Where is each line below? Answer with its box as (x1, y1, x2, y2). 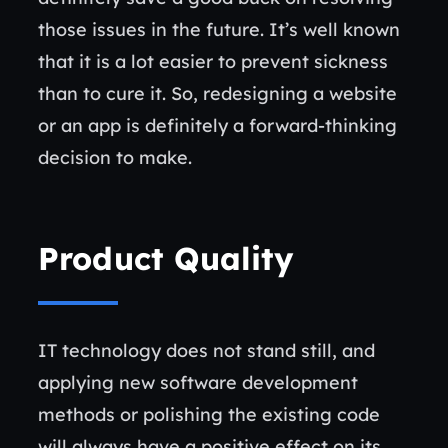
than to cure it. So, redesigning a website (38, 82, 397, 105)
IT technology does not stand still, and (38, 339, 375, 362)
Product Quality (38, 238, 294, 278)
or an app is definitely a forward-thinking (38, 114, 397, 137)
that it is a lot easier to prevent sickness (38, 50, 388, 73)
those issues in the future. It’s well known (38, 18, 400, 41)
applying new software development (38, 371, 358, 394)
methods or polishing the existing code (38, 403, 380, 426)
